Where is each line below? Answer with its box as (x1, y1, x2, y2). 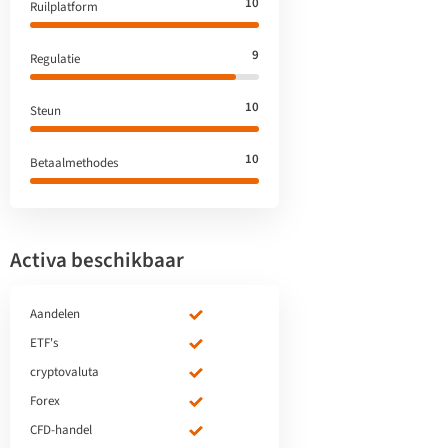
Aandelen (30, 305, 80, 323)
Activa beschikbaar (10, 245, 184, 275)
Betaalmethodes (30, 154, 118, 172)
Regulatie (30, 50, 80, 68)
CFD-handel (30, 421, 92, 439)
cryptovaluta (30, 363, 99, 381)
